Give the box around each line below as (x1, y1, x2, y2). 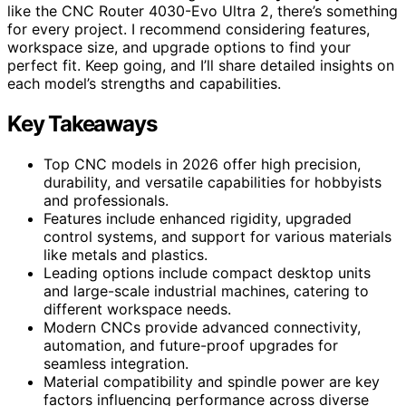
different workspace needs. (43, 299, 231, 318)
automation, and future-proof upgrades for (43, 335, 338, 354)
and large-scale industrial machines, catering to (43, 281, 369, 300)
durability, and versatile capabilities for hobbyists (43, 172, 382, 191)
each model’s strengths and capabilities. (7, 73, 281, 92)
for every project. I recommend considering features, (7, 19, 370, 38)
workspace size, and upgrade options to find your (7, 37, 351, 56)
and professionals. (43, 190, 169, 209)
